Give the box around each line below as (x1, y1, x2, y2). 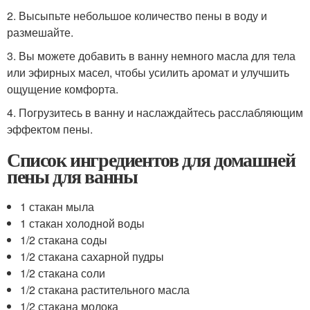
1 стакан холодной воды (20, 215, 145, 231)
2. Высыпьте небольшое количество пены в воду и (7, 8, 267, 24)
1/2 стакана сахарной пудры (20, 248, 165, 264)
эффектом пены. (7, 121, 93, 137)
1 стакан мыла (20, 199, 95, 215)
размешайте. (7, 24, 73, 40)
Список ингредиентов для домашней (7, 145, 295, 174)
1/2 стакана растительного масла (20, 282, 190, 298)
